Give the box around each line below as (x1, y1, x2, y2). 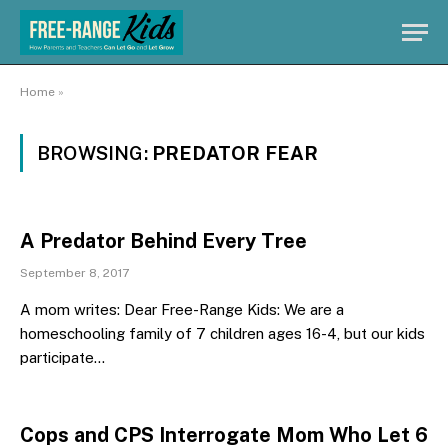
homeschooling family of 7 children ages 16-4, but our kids (20, 325, 425, 342)
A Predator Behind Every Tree (20, 229, 307, 253)
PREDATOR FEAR (151, 142, 319, 164)
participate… (20, 349, 105, 366)
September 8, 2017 (20, 266, 129, 280)
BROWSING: (37, 142, 152, 164)
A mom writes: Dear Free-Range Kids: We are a (20, 301, 344, 318)
